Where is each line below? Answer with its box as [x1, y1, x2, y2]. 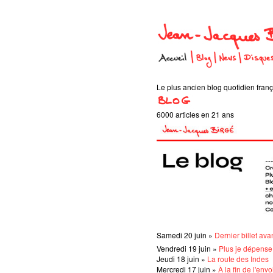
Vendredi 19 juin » [157, 243, 219, 253]
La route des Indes [207, 253, 269, 264]
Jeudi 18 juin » [157, 253, 207, 264]
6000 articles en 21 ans [157, 109, 234, 119]
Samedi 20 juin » [157, 229, 214, 240]
